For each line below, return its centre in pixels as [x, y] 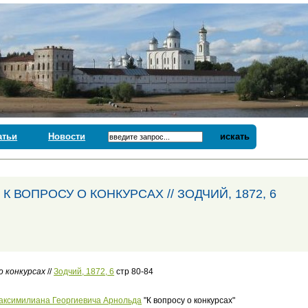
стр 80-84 [134, 272]
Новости [67, 136]
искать [235, 136]
